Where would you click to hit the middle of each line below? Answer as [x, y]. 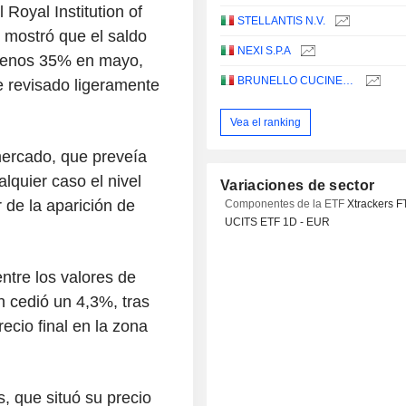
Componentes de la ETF [286, 204]
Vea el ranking [266, 122]
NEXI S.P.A [265, 51]
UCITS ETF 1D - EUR [278, 222]
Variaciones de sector [298, 186]
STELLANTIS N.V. [282, 21]
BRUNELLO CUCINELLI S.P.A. [348, 81]
